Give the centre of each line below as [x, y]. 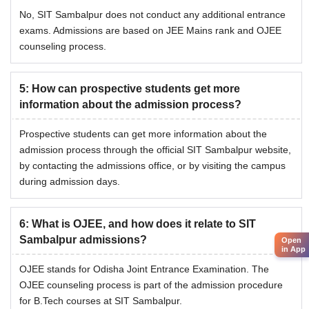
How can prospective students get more [136, 89]
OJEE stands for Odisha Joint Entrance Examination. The [144, 269]
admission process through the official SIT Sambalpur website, [155, 150]
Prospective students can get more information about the [143, 134]
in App [293, 249]
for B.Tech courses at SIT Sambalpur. [101, 301]
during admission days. [70, 182]
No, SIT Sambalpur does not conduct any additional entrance [152, 15]
